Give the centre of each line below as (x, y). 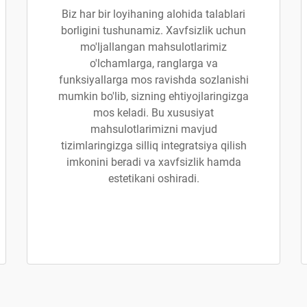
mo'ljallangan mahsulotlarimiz (153, 47)
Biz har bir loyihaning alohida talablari (153, 14)
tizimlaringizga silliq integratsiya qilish (153, 146)
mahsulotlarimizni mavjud (153, 129)
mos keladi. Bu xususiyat (153, 113)
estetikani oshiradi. (153, 179)
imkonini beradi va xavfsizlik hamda (153, 162)
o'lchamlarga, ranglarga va (153, 63)
